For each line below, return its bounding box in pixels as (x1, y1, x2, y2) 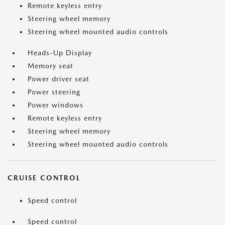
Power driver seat (28, 75, 89, 83)
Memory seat (28, 62, 73, 70)
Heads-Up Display (28, 49, 92, 57)
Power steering (28, 88, 80, 96)
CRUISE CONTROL (8, 174, 80, 182)
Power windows (28, 101, 83, 109)
